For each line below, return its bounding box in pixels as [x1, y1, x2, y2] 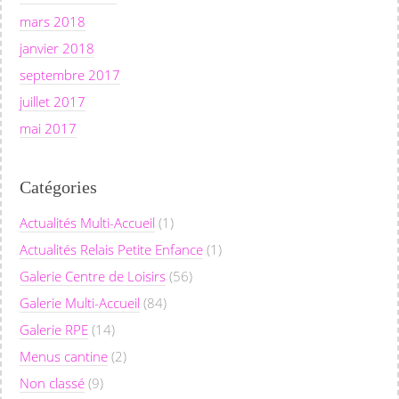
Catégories [20, 176, 97, 197]
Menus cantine [20, 346, 108, 365]
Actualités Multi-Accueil [20, 213, 155, 232]
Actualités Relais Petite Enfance [20, 240, 203, 258]
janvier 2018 [20, 38, 94, 57]
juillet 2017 [20, 92, 85, 110]
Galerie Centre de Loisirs [20, 266, 166, 285]
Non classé [20, 373, 85, 392]
